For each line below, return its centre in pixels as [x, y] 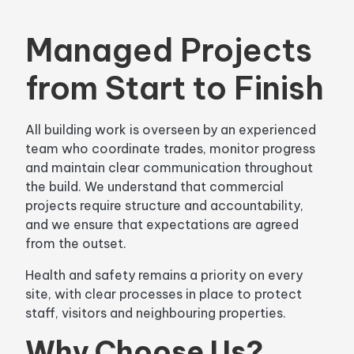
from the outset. [76, 244]
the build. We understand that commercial [154, 187]
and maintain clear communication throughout [169, 168]
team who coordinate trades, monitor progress [170, 149]
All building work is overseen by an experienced [171, 130]
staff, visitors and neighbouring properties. [156, 313]
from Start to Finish [175, 88]
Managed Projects [169, 51]
